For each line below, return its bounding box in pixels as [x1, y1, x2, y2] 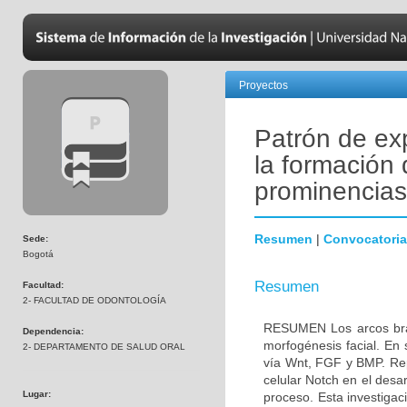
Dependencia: [23, 326, 84, 336]
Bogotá [23, 249, 54, 259]
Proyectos [239, 79, 288, 92]
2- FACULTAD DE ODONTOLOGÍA [23, 295, 166, 305]
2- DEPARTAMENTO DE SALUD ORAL [23, 342, 185, 352]
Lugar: [23, 389, 51, 399]
